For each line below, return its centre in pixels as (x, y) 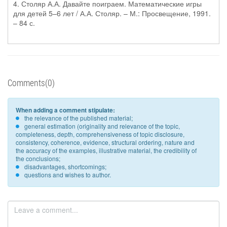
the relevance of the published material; (79, 118)
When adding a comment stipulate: (65, 110)
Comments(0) (31, 83)
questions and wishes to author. (68, 175)
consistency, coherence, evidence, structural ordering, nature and (105, 142)
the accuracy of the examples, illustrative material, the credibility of (106, 150)
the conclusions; (38, 158)
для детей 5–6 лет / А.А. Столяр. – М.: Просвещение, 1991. (112, 13)
